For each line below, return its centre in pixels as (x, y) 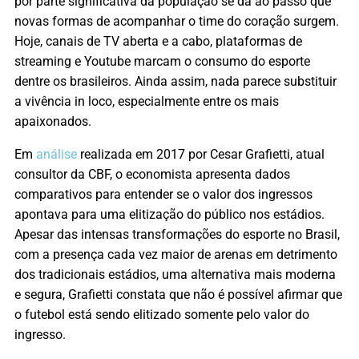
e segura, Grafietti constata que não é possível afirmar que (178, 294)
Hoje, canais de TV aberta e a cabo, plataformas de (158, 41)
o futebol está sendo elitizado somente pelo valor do (162, 314)
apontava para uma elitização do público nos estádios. (169, 214)
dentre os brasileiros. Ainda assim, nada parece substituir (175, 81)
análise (56, 154)
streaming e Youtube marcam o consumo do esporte (162, 61)
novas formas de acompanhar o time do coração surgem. (177, 21)
